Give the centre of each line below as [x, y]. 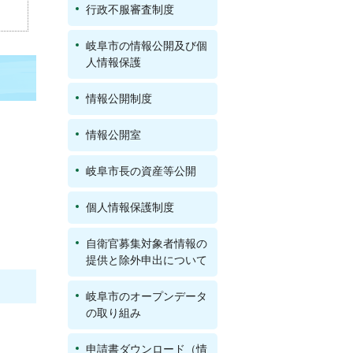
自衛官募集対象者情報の [147, 243]
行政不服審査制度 [130, 9]
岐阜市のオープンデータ [147, 296]
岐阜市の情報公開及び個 [147, 46]
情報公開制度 [119, 98]
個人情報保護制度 [130, 207]
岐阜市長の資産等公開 [141, 171]
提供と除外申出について [147, 260]
